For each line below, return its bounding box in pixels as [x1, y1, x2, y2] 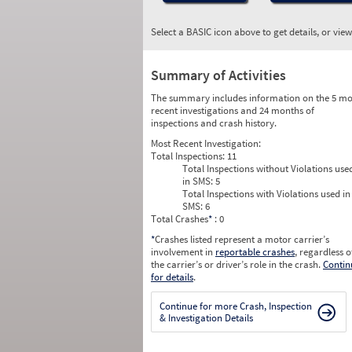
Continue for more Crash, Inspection [159, 299, 312, 313]
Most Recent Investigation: [151, 137, 261, 150]
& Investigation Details [159, 311, 253, 324]
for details [151, 270, 193, 284]
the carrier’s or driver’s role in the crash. [151, 258, 323, 271]
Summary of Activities [151, 66, 286, 84]
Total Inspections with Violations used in [182, 187, 350, 200]
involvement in [151, 245, 215, 258]
